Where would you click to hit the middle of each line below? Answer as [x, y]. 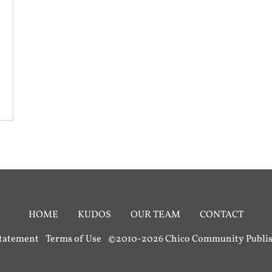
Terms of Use [73, 240]
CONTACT [222, 215]
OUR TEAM [155, 215]
